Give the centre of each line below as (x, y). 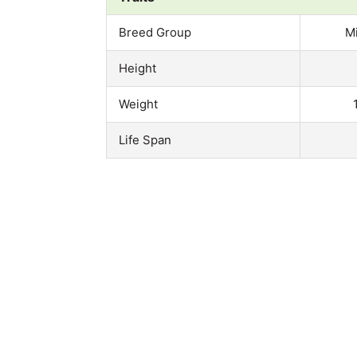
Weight (138, 104)
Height (137, 68)
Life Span (145, 139)
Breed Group (155, 32)
